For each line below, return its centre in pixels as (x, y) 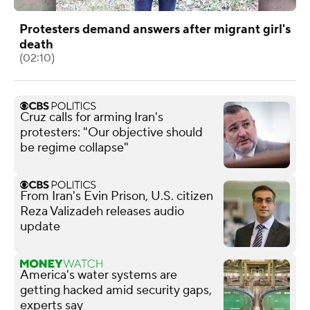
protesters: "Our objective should (111, 132)
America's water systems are (99, 275)
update (40, 226)
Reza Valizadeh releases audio (102, 211)
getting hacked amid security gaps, (116, 290)
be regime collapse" (74, 147)
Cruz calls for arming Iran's (92, 117)
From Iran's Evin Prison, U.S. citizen (117, 196)
